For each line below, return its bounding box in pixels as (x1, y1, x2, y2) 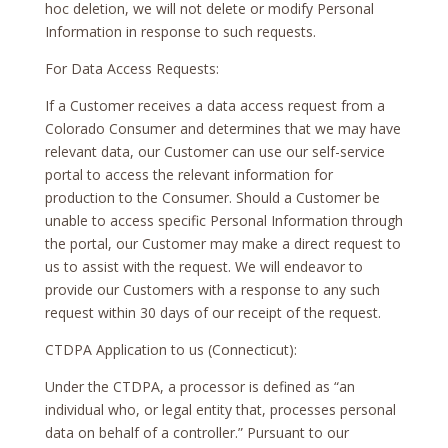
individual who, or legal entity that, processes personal (44, 399, 396, 419)
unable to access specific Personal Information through (44, 210, 403, 230)
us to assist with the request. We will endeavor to (44, 256, 363, 276)
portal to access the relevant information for (44, 164, 333, 184)
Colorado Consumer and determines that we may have (44, 118, 401, 138)
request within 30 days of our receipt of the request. (44, 302, 381, 322)
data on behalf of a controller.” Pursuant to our (44, 422, 349, 442)
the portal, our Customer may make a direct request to (44, 233, 401, 253)
